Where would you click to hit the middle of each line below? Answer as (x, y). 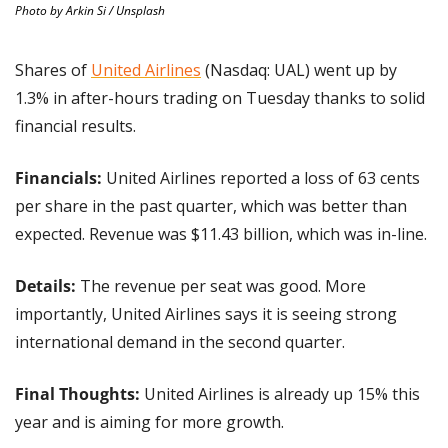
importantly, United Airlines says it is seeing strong (206, 313)
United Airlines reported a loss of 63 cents (261, 177)
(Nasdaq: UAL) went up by (299, 69)
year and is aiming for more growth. (149, 421)
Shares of (53, 69)
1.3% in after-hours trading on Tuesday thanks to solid (220, 97)
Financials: (58, 177)
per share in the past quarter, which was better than (211, 205)
